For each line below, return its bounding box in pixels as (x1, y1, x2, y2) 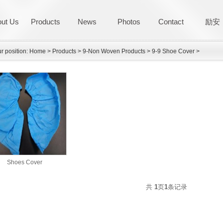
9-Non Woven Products (82, 48, 145, 55)
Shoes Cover (6, 159, 42, 166)
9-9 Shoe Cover (151, 48, 195, 55)
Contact (158, 17, 184, 26)
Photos (117, 17, 140, 26)
